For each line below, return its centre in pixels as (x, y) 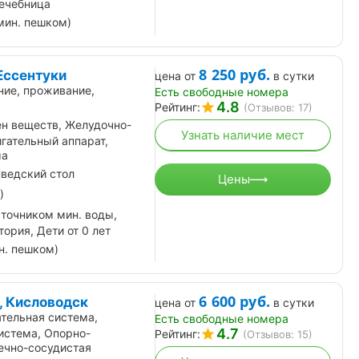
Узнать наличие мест (243, 135)
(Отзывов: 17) (278, 107)
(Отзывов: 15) (278, 334)
